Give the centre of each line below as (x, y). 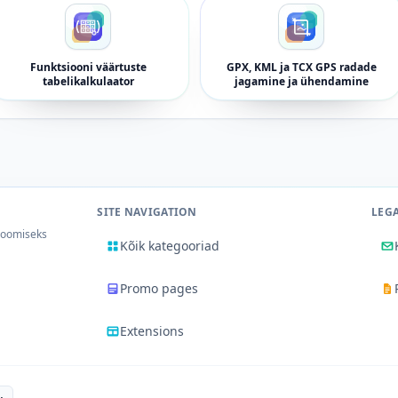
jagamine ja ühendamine (301, 81)
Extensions (152, 331)
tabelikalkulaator (88, 81)
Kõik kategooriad (170, 246)
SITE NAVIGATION (147, 212)
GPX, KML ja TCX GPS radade (301, 67)
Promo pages (159, 288)
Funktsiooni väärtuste (88, 67)
